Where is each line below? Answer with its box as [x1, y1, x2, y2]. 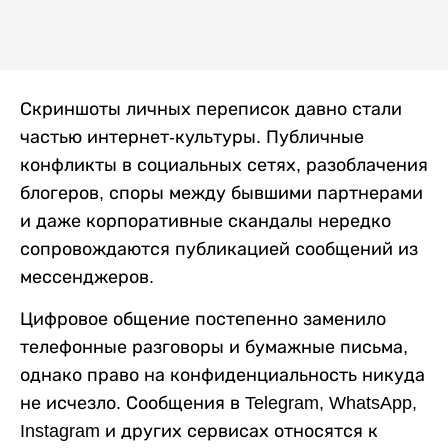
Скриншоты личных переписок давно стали [20, 98, 402, 119]
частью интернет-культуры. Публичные [20, 126, 364, 147]
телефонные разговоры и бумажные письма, [20, 336, 408, 357]
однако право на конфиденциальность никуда [20, 364, 425, 385]
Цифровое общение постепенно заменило [20, 308, 386, 329]
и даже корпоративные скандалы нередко [20, 210, 391, 231]
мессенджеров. [20, 266, 154, 287]
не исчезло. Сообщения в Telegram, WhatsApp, [20, 392, 417, 413]
